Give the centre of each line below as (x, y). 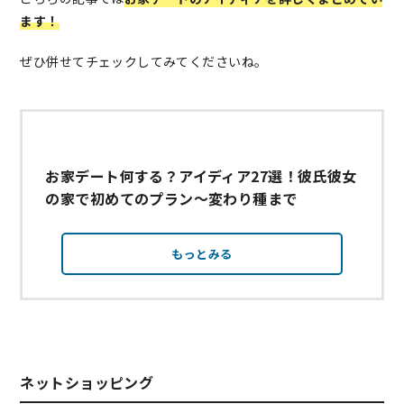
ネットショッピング (87, 383)
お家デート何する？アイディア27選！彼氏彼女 (201, 176)
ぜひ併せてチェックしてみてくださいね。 (144, 62)
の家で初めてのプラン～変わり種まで (171, 199)
